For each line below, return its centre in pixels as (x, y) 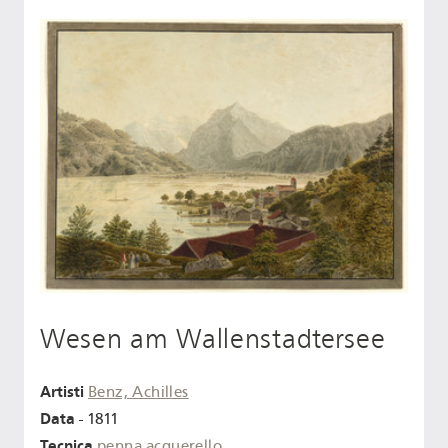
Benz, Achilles (138, 392)
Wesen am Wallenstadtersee (213, 338)
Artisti (62, 392)
